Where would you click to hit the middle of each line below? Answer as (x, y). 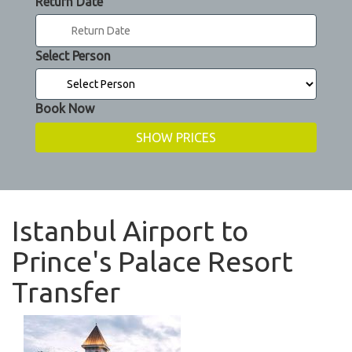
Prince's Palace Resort (152, 262)
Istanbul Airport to (130, 231)
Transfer (66, 292)
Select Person (73, 56)
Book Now (65, 109)
